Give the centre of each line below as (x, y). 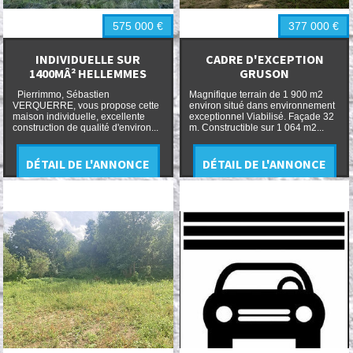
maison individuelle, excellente (78, 117)
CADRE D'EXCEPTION (264, 59)
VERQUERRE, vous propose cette (85, 106)
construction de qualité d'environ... (85, 128)
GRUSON (265, 73)
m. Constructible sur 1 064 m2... (256, 128)
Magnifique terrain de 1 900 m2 (256, 95)
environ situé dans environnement (262, 106)
